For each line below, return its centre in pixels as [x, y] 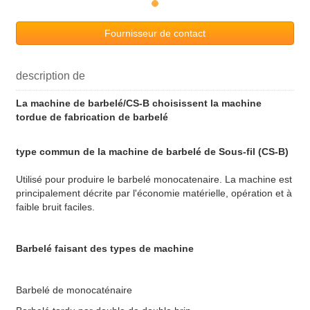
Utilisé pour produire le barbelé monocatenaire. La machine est [154, 180]
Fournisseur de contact [155, 34]
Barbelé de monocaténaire [74, 290]
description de [51, 76]
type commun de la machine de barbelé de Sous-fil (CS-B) [152, 152]
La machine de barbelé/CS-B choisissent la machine [139, 103]
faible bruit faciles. [55, 207]
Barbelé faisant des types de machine [105, 249]
